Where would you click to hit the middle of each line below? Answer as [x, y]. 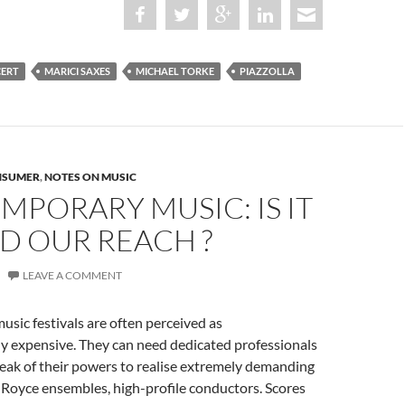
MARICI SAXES [77, 71]
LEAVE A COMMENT [72, 275]
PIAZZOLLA [267, 71]
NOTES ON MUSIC [90, 176]
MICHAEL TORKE [175, 71]
